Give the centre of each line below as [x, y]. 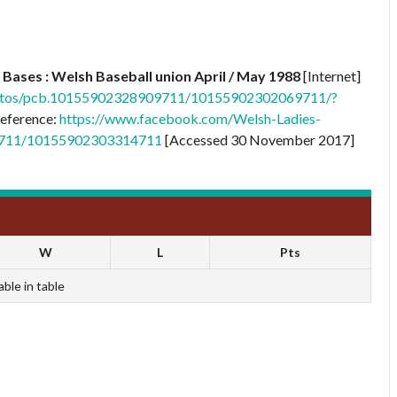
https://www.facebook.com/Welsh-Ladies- [190, 118]
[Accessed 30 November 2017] [258, 139]
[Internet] [331, 75]
